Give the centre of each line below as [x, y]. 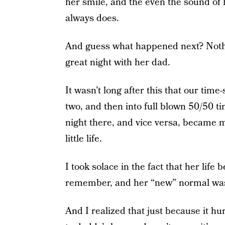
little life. [83, 139]
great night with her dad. [118, 63]
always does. [92, 18]
